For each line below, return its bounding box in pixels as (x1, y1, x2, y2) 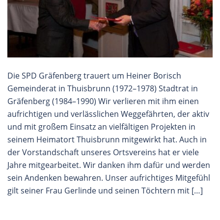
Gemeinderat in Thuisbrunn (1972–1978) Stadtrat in (7, 83, 198, 94)
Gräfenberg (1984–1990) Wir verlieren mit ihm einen (7, 96, 199, 107)
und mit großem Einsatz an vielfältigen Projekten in (7, 121, 195, 133)
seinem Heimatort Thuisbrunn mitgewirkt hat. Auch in (7, 134, 207, 145)
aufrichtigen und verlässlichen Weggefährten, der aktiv (7, 109, 209, 120)
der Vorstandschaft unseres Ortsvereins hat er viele (7, 147, 199, 158)
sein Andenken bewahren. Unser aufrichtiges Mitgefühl (7, 172, 210, 184)
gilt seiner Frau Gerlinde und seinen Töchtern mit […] (7, 185, 203, 196)
